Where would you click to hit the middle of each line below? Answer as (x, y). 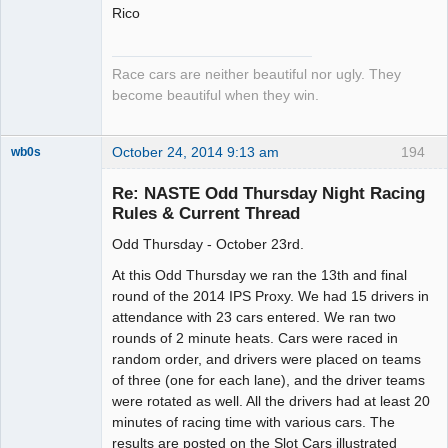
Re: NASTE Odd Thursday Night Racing (268, 193)
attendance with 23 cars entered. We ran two (254, 317)
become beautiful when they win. (215, 95)
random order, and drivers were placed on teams (266, 359)
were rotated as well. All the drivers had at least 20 (271, 401)
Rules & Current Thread (206, 213)
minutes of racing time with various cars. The (253, 422)
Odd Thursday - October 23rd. (208, 244)
